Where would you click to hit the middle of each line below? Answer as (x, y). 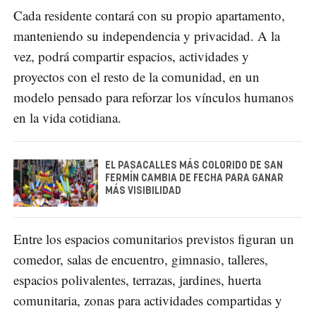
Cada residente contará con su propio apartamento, (149, 15)
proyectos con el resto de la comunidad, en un (136, 76)
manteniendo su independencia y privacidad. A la (147, 35)
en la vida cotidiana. (67, 117)
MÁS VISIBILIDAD (143, 191)
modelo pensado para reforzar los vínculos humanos (153, 97)
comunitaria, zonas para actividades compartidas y (148, 300)
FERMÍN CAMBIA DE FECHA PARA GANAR (194, 178)
